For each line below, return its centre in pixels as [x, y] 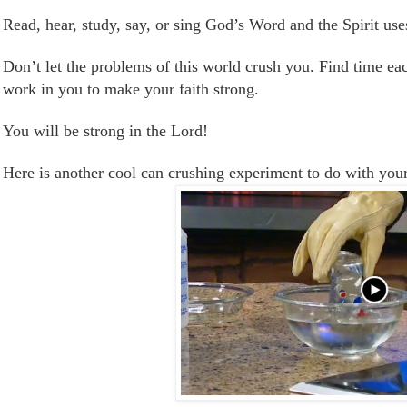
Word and [281, 25]
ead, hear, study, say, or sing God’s [131, 25]
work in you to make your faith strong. [131, 89]
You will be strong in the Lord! [105, 131]
